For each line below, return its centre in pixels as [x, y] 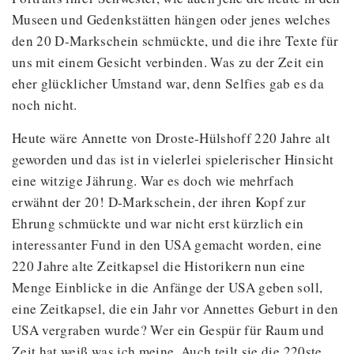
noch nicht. [45, 105]
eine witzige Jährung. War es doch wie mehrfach [153, 181]
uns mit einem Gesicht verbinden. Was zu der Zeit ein [168, 62]
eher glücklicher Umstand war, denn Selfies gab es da [168, 84]
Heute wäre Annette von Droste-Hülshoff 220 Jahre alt [171, 138]
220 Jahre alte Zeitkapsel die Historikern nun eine [159, 266]
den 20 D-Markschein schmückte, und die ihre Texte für [175, 41]
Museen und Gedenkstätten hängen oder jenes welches [171, 20]
